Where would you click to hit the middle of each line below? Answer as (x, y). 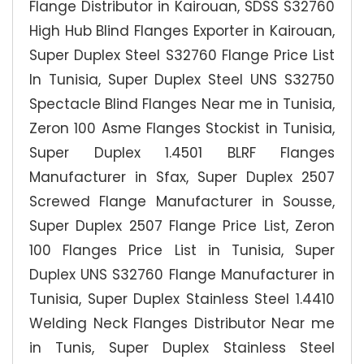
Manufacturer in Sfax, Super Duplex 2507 (182, 177)
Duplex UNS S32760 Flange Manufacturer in (182, 275)
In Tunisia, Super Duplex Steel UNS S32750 (182, 80)
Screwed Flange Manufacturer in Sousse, (182, 201)
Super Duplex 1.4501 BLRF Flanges (182, 153)
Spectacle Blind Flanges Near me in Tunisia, (182, 104)
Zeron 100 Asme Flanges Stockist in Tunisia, (182, 128)
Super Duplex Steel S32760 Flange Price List (182, 55)
